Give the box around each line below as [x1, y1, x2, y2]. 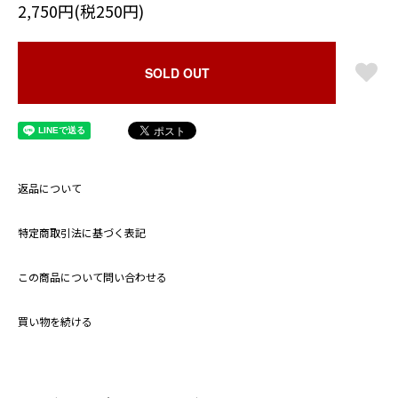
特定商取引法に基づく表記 [18, 225, 146, 240]
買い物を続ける [18, 314, 92, 329]
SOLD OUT [144, 64, 210, 82]
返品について [18, 180, 82, 195]
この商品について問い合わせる [18, 269, 167, 284]
